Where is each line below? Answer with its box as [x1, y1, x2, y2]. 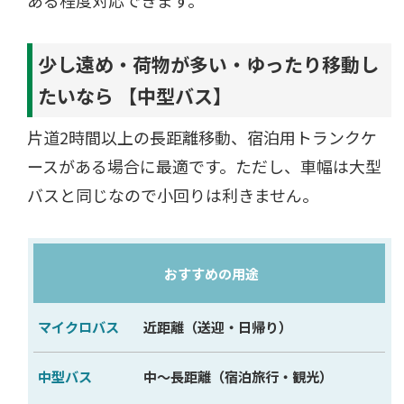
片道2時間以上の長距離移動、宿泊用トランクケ [27, 124, 378, 149]
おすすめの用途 [164, 262, 260, 283]
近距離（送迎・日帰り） [142, 317, 292, 337]
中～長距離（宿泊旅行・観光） [142, 366, 333, 387]
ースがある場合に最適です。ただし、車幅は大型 [27, 153, 382, 178]
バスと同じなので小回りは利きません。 [27, 182, 319, 207]
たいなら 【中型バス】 [38, 82, 233, 110]
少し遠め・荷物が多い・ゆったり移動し [38, 50, 380, 78]
